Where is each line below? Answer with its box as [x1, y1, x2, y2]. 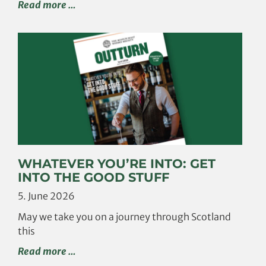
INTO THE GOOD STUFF [18, 169, 169, 185]
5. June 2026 [18, 189, 75, 202]
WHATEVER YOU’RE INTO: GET [18, 156, 216, 171]
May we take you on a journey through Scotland [18, 210, 231, 223]
